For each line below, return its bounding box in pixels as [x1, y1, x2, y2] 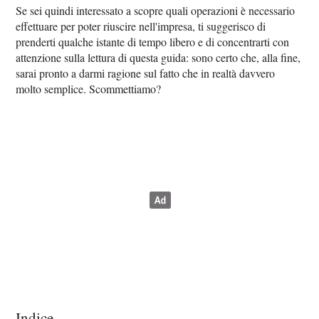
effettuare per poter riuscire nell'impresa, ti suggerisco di [16, 19, 266, 33]
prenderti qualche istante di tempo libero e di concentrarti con [16, 34, 290, 49]
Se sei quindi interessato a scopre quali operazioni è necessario [16, 3, 296, 18]
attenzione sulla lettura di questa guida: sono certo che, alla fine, [16, 50, 301, 65]
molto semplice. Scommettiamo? [16, 81, 162, 96]
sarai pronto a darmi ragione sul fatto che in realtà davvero [16, 66, 276, 80]
